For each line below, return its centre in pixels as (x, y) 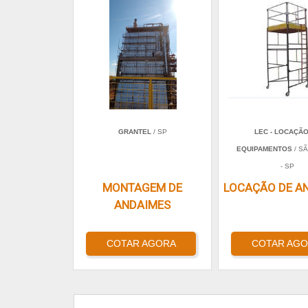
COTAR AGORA (141, 244)
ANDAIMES (142, 205)
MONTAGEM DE (142, 188)
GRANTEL (134, 132)
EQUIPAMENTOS (264, 149)
